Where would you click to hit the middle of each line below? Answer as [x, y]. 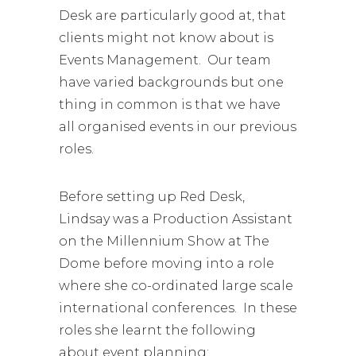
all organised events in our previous [178, 127]
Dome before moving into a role [166, 263]
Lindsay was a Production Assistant [176, 219]
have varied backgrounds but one [171, 82]
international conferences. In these [178, 308]
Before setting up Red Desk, [152, 197]
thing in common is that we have [170, 104]
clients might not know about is [166, 38]
